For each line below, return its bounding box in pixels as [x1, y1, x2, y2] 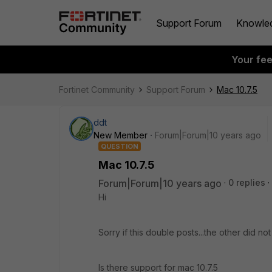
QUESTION [101, 142, 138, 151]
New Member [93, 130, 148, 140]
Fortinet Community [59, 84, 135, 95]
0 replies [228, 177, 265, 188]
